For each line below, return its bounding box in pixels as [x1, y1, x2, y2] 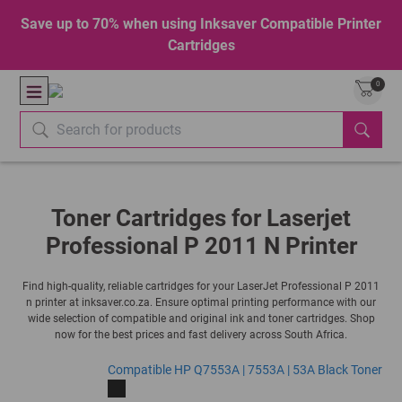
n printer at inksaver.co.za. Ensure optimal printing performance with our [26, 296, 376, 309]
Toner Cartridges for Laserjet [51, 205, 351, 232]
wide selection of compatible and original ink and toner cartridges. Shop [27, 312, 375, 325]
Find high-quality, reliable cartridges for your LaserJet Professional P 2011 [22, 280, 380, 293]
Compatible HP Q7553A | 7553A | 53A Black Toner [107, 363, 382, 377]
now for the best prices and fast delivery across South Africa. [55, 328, 347, 341]
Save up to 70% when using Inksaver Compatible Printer [21, 15, 381, 32]
